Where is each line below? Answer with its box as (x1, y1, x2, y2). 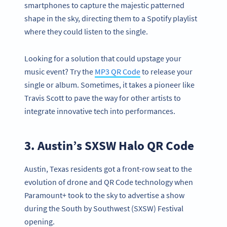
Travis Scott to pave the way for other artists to (24, 93, 181, 103)
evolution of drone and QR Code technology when (24, 176, 193, 187)
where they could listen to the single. (24, 26, 148, 37)
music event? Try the (24, 66, 95, 77)
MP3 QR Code (95, 66, 140, 77)
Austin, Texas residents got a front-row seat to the (24, 163, 192, 174)
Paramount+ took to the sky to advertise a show (24, 190, 184, 200)
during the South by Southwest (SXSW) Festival (24, 203, 183, 213)
